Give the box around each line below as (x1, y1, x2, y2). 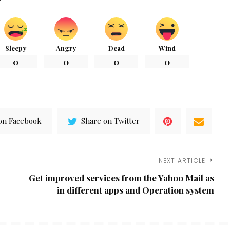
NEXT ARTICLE (158, 156, 206, 165)
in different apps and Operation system (57, 184, 215, 196)
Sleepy (5, 43, 27, 52)
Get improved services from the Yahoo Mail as (29, 171, 215, 183)
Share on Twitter (81, 116, 140, 126)
